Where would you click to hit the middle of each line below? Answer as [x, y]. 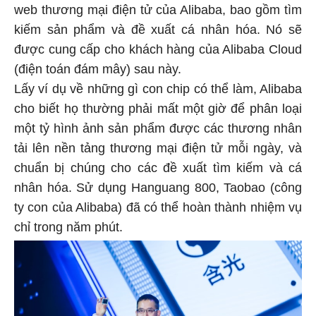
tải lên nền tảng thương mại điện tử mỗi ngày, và [158, 146]
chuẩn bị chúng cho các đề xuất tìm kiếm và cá [158, 166]
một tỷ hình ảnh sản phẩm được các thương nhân [158, 127]
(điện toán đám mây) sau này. [98, 67]
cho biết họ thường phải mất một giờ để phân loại [158, 107]
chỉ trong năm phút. [68, 225]
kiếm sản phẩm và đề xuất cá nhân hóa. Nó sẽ [158, 28]
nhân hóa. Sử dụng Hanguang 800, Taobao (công [158, 186]
